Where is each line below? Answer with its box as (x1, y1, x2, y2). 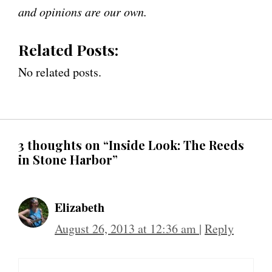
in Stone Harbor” (18, 151, 118, 168)
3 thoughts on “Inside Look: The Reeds (18, 136, 244, 153)
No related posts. (18, 63, 101, 80)
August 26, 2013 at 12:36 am (55, 220, 199, 237)
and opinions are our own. (18, 3, 147, 19)
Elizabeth (55, 198, 104, 216)
